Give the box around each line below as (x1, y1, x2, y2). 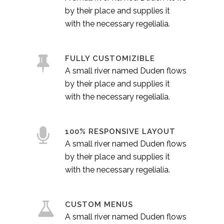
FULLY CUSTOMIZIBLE (65, 54, 155, 63)
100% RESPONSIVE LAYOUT (65, 127, 175, 136)
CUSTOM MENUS (65, 200, 133, 209)
